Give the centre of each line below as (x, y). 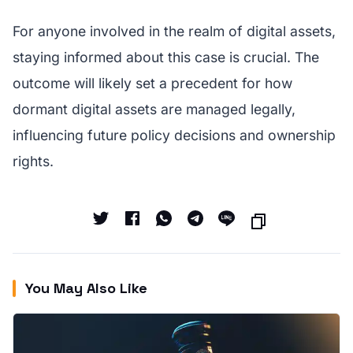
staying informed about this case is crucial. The (166, 57)
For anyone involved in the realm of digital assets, (174, 31)
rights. (33, 161)
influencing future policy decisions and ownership (174, 135)
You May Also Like (86, 288)
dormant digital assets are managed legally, (154, 109)
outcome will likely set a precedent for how (152, 83)
